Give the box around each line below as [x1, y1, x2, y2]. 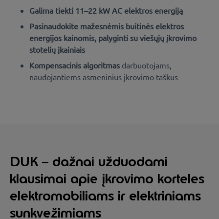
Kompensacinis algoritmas [29, 60, 122, 70]
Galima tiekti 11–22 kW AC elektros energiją [29, 5, 183, 15]
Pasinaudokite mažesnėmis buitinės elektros [29, 21, 184, 31]
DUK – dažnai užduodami [10, 153, 168, 170]
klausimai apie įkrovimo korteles [10, 170, 204, 187]
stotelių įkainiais [29, 44, 85, 54]
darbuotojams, [122, 60, 172, 70]
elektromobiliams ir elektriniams [10, 187, 201, 204]
